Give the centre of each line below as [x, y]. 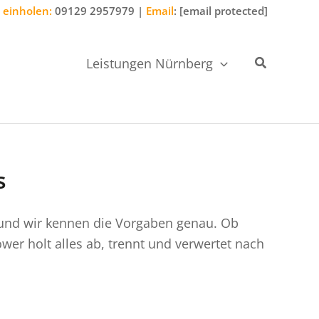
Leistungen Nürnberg [150, 63]
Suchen [276, 62]
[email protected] [224, 10]
